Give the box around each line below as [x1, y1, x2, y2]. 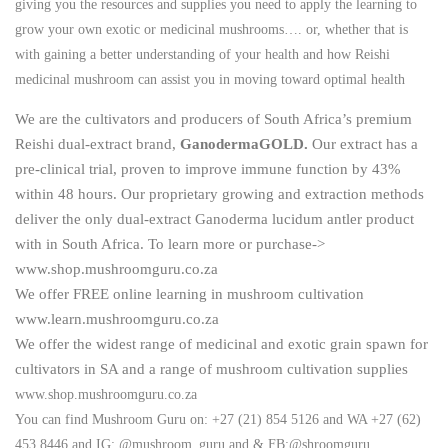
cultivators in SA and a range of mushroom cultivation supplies [15, 360, 408, 377]
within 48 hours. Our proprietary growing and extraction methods [15, 185, 424, 202]
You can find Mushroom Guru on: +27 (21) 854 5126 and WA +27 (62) [15, 411, 421, 427]
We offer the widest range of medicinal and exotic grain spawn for [15, 335, 428, 352]
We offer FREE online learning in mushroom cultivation [15, 285, 364, 302]
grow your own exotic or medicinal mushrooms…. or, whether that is [15, 21, 408, 37]
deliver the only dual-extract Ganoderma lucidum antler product [15, 210, 414, 227]
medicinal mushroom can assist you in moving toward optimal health [15, 71, 405, 87]
